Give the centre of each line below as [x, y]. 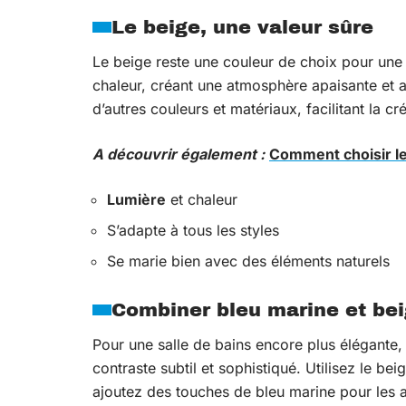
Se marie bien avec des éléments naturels [248, 261]
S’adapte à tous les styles [193, 230]
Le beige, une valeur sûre [242, 27]
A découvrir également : [179, 154]
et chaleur [202, 199]
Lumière [136, 199]
